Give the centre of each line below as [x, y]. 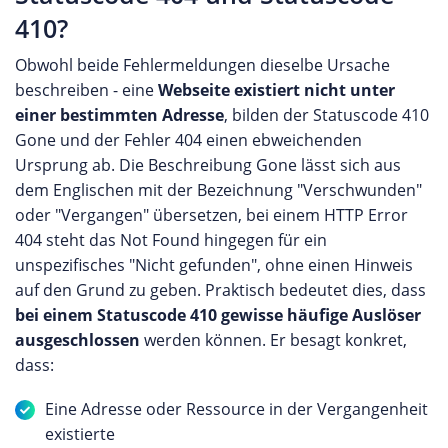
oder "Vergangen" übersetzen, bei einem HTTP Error [211, 215]
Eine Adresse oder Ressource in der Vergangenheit [236, 409]
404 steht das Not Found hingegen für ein [171, 240]
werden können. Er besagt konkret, [273, 340]
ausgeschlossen [77, 340]
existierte [80, 434]
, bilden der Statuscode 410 [326, 115]
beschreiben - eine [86, 90]
